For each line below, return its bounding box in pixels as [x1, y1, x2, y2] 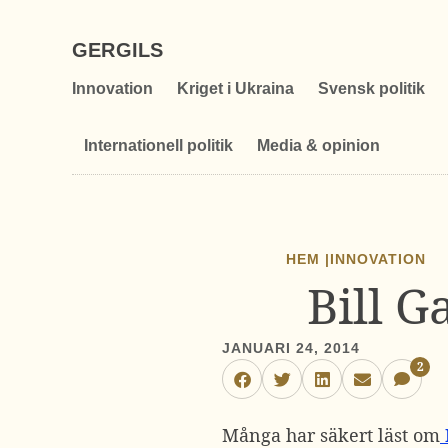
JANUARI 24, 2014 [222, 340, 361, 356]
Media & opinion [257, 137, 380, 154]
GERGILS [72, 39, 164, 61]
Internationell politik [84, 137, 233, 154]
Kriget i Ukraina [177, 80, 294, 97]
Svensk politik [318, 80, 425, 97]
